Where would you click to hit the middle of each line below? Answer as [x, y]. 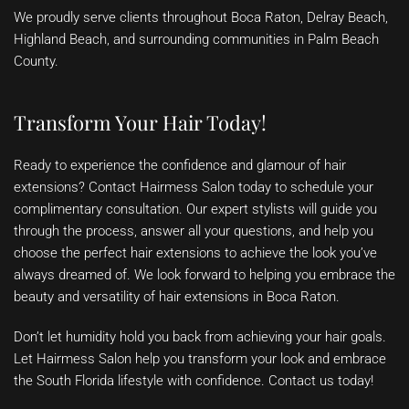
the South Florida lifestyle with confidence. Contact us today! [194, 381]
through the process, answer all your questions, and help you [194, 231]
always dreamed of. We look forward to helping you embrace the [204, 275]
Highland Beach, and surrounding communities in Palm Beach [196, 40]
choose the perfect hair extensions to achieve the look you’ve [195, 253]
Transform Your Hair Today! [140, 123]
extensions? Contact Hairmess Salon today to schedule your [194, 188]
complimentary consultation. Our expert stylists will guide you [195, 210]
